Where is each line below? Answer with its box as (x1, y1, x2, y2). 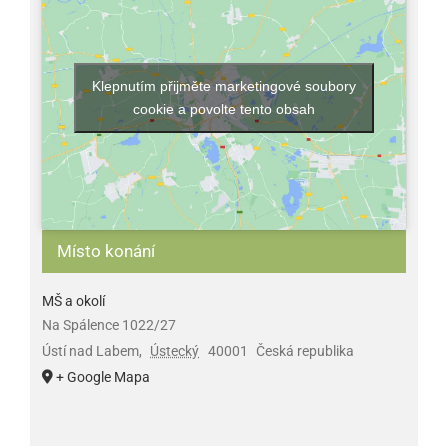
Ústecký (150, 342, 200, 359)
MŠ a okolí (41, 292, 105, 309)
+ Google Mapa (55, 368, 150, 385)
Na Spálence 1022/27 (41, 316, 176, 333)
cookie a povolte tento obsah (133, 101, 315, 118)
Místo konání (56, 240, 155, 261)
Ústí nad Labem (41, 342, 139, 359)
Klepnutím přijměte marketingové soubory (92, 78, 356, 95)
